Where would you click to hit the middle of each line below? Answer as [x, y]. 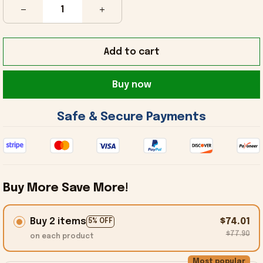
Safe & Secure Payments [133, 117]
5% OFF [100, 222]
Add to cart [131, 52]
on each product [62, 236]
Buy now [131, 85]
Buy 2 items [58, 221]
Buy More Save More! [66, 188]
